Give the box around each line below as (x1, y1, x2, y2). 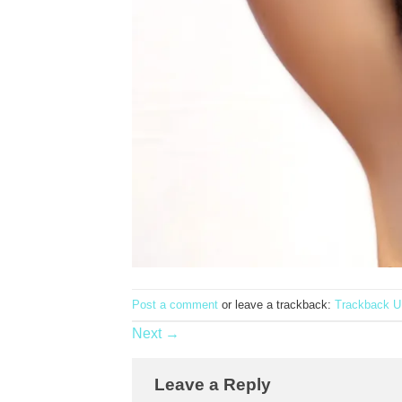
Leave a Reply (154, 375, 275, 395)
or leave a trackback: (218, 297, 335, 311)
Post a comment (132, 297, 218, 311)
